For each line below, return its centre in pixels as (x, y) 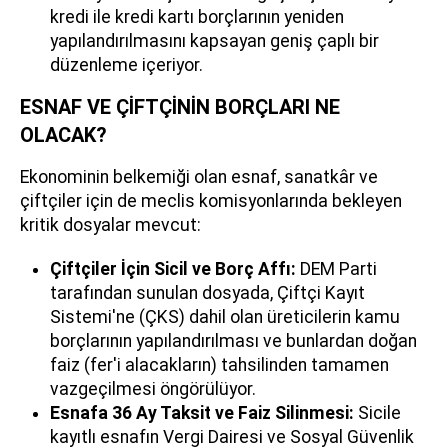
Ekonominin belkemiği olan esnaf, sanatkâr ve (199, 176)
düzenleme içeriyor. (126, 64)
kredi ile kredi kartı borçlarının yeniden (197, 16)
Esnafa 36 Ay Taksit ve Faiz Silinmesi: (202, 412)
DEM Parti (336, 268)
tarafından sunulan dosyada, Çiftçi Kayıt (207, 292)
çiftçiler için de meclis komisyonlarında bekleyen (211, 200)
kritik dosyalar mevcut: (110, 224)
